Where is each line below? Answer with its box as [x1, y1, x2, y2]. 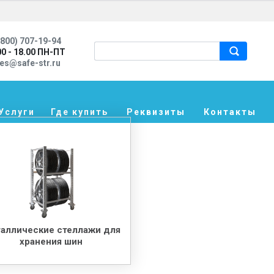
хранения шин [20, 235, 83, 247]
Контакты [204, 107, 256, 117]
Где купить [51, 107, 108, 117]
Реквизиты [127, 107, 185, 117]
